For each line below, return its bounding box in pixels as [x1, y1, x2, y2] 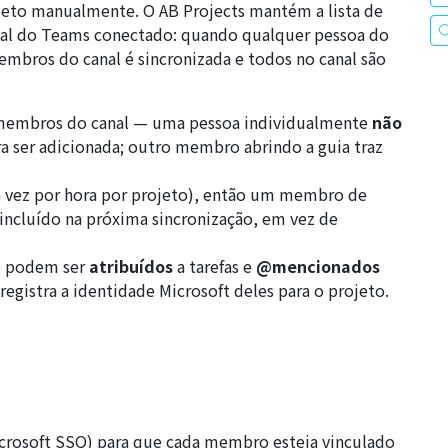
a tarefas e [173, 253, 256, 278]
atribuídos [89, 253, 173, 278]
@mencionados [256, 253, 380, 278]
